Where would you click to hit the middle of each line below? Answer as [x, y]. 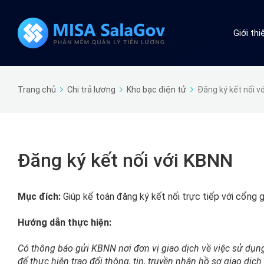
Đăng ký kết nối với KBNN [125, 160]
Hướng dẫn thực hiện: [65, 222]
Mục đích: [39, 197]
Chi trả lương [91, 90]
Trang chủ [37, 90]
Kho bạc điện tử [156, 90]
